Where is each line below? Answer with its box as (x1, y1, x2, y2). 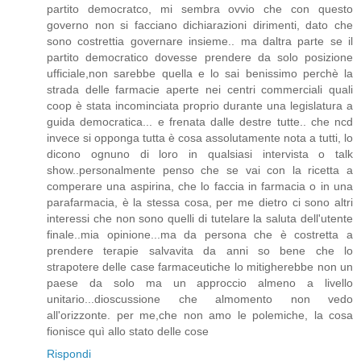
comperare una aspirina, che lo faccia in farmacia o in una (47, 180, 353, 193)
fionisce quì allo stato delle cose (47, 325, 209, 338)
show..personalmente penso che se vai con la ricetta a (47, 164, 353, 177)
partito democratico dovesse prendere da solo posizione (47, 51, 353, 64)
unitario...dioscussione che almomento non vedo (47, 293, 353, 306)
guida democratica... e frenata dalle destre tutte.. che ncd (47, 115, 353, 129)
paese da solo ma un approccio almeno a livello (47, 276, 353, 290)
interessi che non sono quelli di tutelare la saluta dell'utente (47, 212, 353, 226)
